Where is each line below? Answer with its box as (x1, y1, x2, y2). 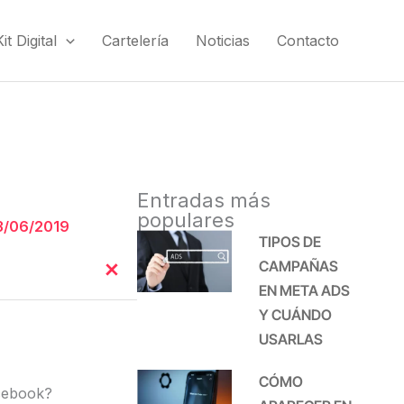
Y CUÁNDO (259, 306, 333, 324)
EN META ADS (259, 281, 351, 299)
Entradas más (137, 188, 271, 212)
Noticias (196, 31, 250, 50)
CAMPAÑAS (259, 257, 339, 275)
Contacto (277, 31, 339, 50)
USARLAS (259, 330, 324, 348)
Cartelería (102, 31, 169, 50)
